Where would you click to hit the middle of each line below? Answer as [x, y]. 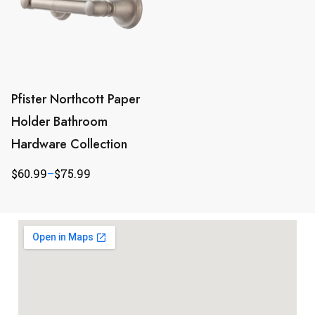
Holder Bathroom [59, 121]
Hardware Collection [69, 144]
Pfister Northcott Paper [76, 99]
